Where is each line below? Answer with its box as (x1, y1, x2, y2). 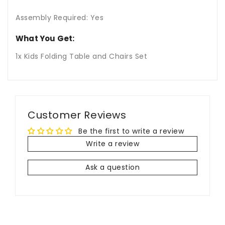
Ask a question (85, 162, 140, 173)
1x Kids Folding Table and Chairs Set (16, 51, 147, 62)
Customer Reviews (28, 108, 127, 123)
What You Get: (16, 33, 75, 44)
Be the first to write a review (78, 126, 184, 137)
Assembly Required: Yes (16, 13, 103, 23)
